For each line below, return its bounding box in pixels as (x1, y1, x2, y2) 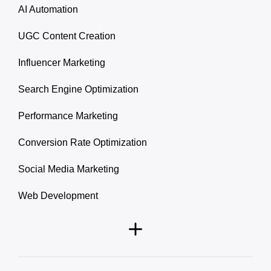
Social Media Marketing (18, 164, 119, 175)
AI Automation (18, 4, 78, 15)
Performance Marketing (18, 111, 118, 122)
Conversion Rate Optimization (18, 137, 147, 148)
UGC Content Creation (18, 31, 116, 42)
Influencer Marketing (18, 57, 105, 68)
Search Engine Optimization (18, 84, 139, 95)
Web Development (18, 191, 98, 201)
